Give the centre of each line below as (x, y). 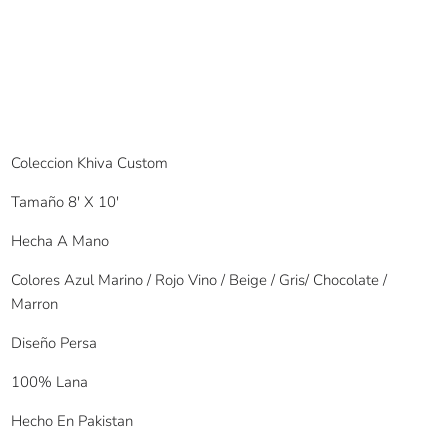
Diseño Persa (54, 343)
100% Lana (50, 382)
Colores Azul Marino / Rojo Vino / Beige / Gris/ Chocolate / (199, 280)
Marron (35, 304)
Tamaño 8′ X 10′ (65, 202)
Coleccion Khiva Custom (90, 163)
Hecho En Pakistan (72, 421)
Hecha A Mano (60, 241)
